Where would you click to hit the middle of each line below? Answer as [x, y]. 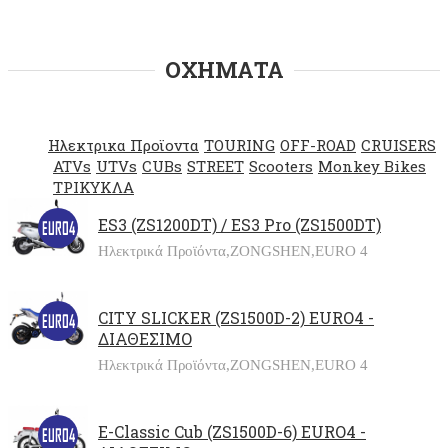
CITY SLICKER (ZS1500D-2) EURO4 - [236, 318]
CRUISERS [398, 145]
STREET [215, 166]
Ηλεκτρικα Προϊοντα [123, 145]
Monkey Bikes [372, 166]
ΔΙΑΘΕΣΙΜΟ [145, 339]
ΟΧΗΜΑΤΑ [224, 70]
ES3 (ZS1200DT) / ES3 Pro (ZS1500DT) [239, 225]
